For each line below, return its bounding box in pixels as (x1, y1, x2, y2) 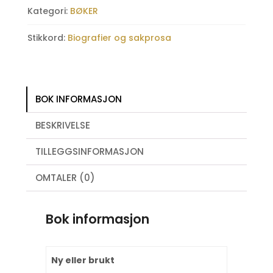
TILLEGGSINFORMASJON (35, 144, 144, 158)
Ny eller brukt (51, 253, 115, 266)
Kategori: (27, 4, 70, 17)
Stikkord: (27, 31, 68, 44)
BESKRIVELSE (35, 118, 90, 132)
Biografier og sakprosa (67, 31, 171, 44)
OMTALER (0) (35, 171, 95, 184)
